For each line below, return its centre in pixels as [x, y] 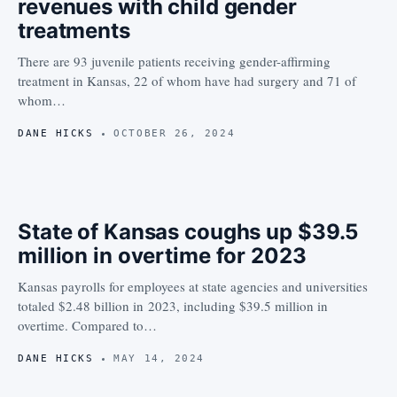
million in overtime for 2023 [162, 256]
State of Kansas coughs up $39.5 [188, 232]
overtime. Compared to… [87, 325]
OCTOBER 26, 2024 [175, 133]
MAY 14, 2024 [159, 358]
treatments [74, 31]
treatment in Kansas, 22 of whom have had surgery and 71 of [187, 81]
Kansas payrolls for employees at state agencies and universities [193, 286]
